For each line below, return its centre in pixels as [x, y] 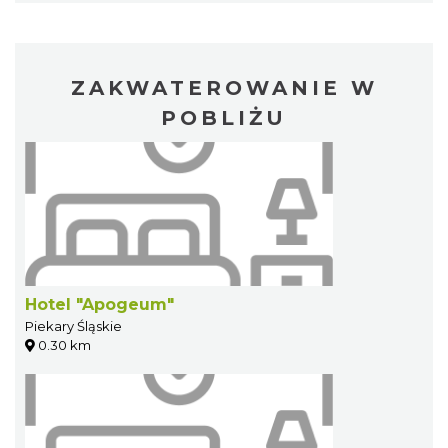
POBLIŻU [224, 117]
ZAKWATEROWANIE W [224, 87]
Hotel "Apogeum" [99, 304]
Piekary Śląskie [73, 325]
